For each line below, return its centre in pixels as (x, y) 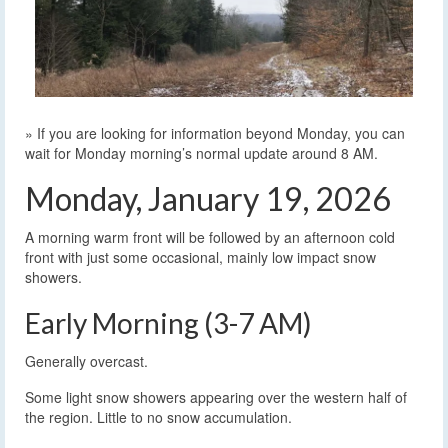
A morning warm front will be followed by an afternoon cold (210, 236)
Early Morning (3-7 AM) (168, 322)
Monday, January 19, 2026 (208, 198)
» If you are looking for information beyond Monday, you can (215, 132)
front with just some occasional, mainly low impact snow (200, 256)
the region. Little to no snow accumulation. (158, 416)
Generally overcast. (86, 360)
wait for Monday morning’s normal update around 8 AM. (201, 152)
